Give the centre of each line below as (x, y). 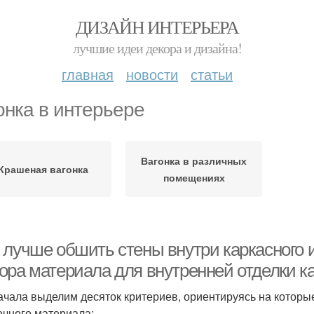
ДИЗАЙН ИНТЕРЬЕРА (157, 27)
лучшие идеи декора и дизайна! (157, 48)
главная (88, 74)
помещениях (194, 177)
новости (152, 74)
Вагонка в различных (194, 161)
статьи (212, 74)
